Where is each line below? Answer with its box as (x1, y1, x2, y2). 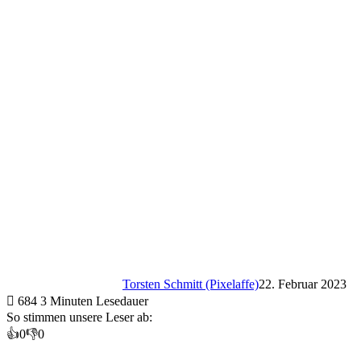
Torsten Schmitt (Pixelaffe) (122, 276, 259, 291)
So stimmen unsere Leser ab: (6, 309, 152, 324)
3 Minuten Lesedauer (40, 293, 148, 308)
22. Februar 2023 (259, 276, 346, 291)
